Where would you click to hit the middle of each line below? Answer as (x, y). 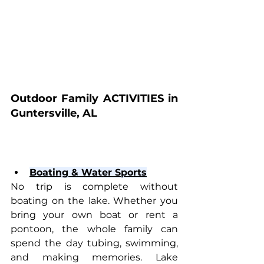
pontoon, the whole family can (94, 229)
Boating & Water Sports (88, 172)
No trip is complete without (94, 186)
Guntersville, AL (54, 113)
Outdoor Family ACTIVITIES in (94, 98)
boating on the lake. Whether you (94, 200)
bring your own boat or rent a (94, 214)
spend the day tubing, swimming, (94, 243)
